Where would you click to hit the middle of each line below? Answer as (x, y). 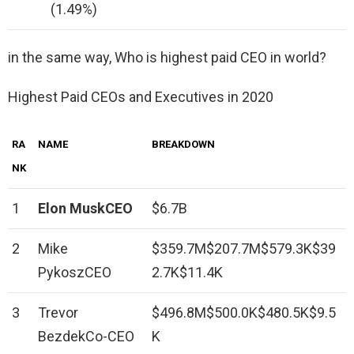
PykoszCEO (75, 273)
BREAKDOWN (183, 145)
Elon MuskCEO (85, 209)
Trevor (58, 313)
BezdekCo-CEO (86, 337)
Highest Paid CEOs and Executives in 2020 (141, 97)
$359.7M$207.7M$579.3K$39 (244, 249)
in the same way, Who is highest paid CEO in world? (167, 58)
